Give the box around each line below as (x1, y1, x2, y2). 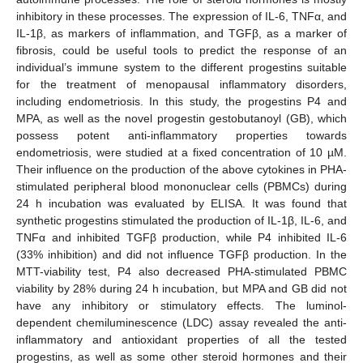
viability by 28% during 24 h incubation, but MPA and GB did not (16, 281, 347, 295)
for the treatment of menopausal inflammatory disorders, (16, 77, 347, 91)
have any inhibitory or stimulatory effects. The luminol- (16, 298, 347, 312)
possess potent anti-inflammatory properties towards (16, 128, 347, 142)
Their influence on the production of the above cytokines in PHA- (16, 162, 347, 176)
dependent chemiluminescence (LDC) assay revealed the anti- (16, 315, 347, 329)
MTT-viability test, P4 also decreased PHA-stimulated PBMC (16, 264, 347, 278)
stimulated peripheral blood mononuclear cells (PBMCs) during (16, 179, 347, 193)
